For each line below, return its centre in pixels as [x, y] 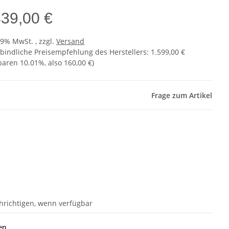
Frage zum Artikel [182, 96]
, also [54, 63]
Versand [70, 41]
